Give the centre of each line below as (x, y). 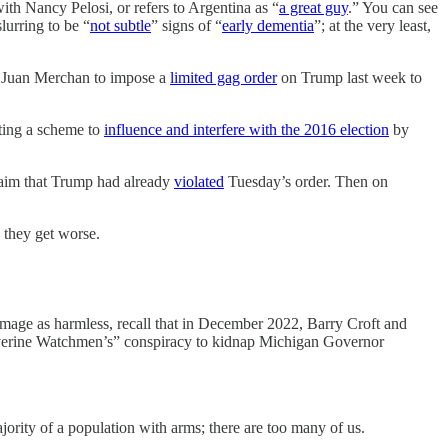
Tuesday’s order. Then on (306, 181)
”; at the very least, (372, 25)
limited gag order (223, 77)
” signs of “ (186, 25)
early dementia (268, 25)
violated (199, 181)
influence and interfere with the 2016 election (246, 129)
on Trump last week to (349, 77)
